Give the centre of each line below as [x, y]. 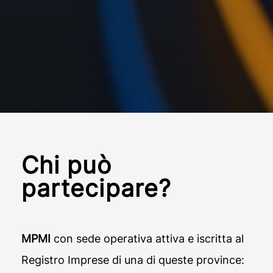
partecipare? [96, 188]
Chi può [66, 165]
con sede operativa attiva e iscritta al [147, 239]
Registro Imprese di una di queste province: [133, 260]
